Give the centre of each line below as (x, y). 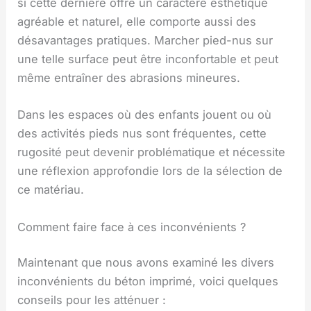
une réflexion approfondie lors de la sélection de (150, 171)
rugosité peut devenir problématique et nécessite (152, 152)
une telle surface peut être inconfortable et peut (148, 59)
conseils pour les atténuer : (92, 300)
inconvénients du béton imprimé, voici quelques (148, 281)
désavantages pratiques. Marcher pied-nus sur (145, 41)
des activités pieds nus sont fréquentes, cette (142, 134)
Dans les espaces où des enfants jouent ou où (145, 115)
